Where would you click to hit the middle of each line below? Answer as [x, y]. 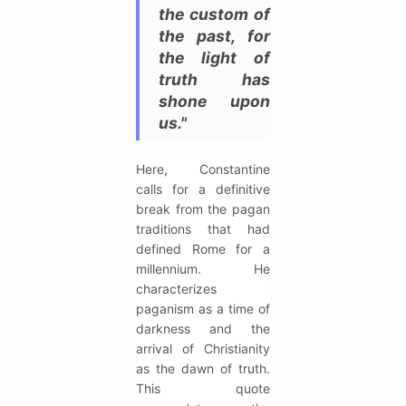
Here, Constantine [203, 169]
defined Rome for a [203, 248]
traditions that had [203, 228]
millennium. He [203, 268]
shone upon [214, 101]
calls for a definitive [203, 188]
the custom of [214, 14]
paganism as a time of [203, 308]
